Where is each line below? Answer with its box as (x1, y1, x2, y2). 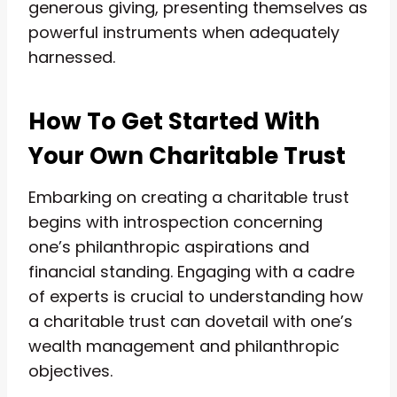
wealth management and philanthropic (28, 334, 339, 357)
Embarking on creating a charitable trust (28, 185, 349, 208)
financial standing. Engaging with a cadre (28, 260, 354, 283)
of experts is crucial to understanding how (28, 284, 363, 307)
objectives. (28, 359, 117, 382)
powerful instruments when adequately (28, 20, 339, 43)
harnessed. (28, 45, 115, 68)
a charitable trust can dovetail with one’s (28, 309, 353, 332)
